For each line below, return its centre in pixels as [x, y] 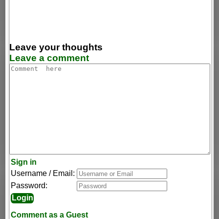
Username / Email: [43, 173]
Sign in [24, 162]
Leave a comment [49, 58]
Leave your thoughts [56, 47]
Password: [29, 185]
